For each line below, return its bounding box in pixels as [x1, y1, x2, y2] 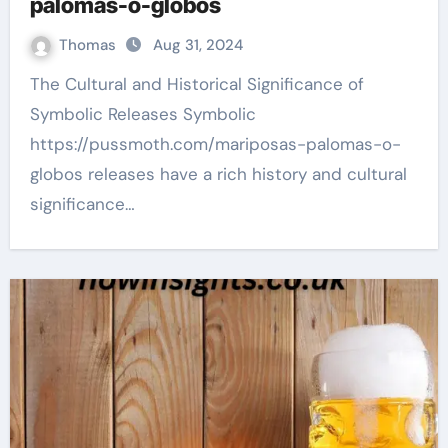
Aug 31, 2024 [152, 35, 243, 55]
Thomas [58, 35, 120, 55]
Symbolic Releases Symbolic [29, 103, 256, 125]
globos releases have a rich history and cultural [29, 163, 407, 185]
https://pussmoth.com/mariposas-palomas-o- [29, 133, 401, 155]
